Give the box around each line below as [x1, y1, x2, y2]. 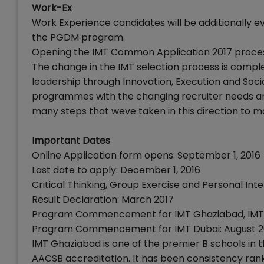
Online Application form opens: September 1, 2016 [32, 148, 260, 162]
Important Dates [32, 134, 110, 147]
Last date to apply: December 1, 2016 [32, 163, 200, 177]
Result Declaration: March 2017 [32, 193, 174, 206]
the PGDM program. [32, 31, 125, 44]
